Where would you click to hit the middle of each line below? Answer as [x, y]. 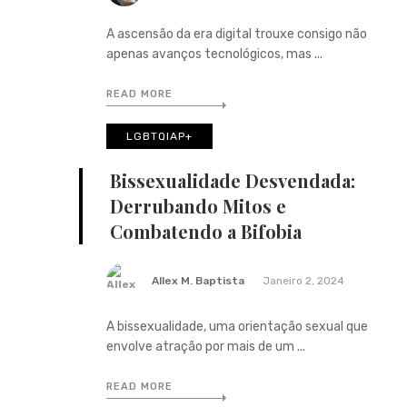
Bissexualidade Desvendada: [233, 180]
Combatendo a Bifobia [206, 231]
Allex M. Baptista [198, 280]
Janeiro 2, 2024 [303, 280]
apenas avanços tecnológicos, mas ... [214, 54]
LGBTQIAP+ [159, 136]
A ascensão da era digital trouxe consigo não [237, 34]
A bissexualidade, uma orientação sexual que [237, 326]
